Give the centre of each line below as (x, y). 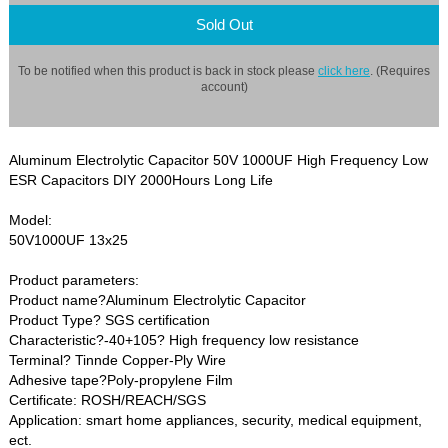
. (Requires (400, 70)
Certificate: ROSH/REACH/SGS (108, 400)
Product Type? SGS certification (110, 320)
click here (344, 70)
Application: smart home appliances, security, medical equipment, (216, 420)
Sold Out (224, 25)
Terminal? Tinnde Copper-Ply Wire (118, 360)
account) (224, 86)
